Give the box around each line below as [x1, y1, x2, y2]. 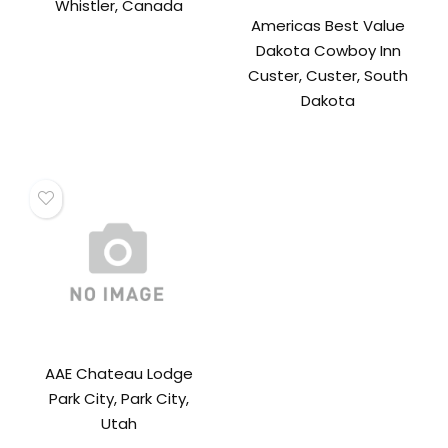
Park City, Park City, [49, 388, 190, 410]
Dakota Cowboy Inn [255, 39, 401, 61]
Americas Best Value [251, 14, 406, 36]
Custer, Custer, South [248, 64, 409, 86]
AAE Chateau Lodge [45, 363, 194, 385]
